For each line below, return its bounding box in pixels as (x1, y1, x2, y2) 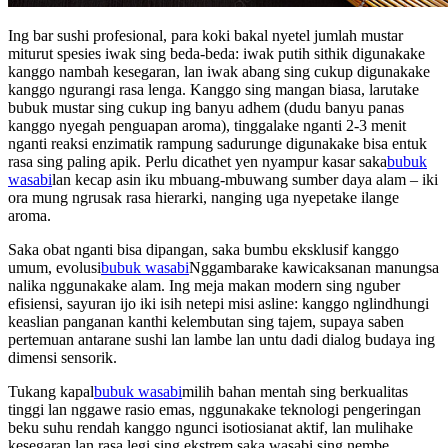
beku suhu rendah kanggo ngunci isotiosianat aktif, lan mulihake (8, 418, 413, 436)
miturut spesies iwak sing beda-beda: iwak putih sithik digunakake (8, 44, 425, 62)
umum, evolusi (8, 258, 101, 276)
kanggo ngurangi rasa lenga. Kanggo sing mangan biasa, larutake (8, 80, 419, 98)
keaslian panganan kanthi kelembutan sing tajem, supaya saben (8, 312, 404, 330)
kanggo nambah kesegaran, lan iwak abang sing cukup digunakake (8, 62, 430, 80)
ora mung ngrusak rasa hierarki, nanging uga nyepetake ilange (8, 188, 399, 206)
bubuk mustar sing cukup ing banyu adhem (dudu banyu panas (8, 98, 404, 116)
